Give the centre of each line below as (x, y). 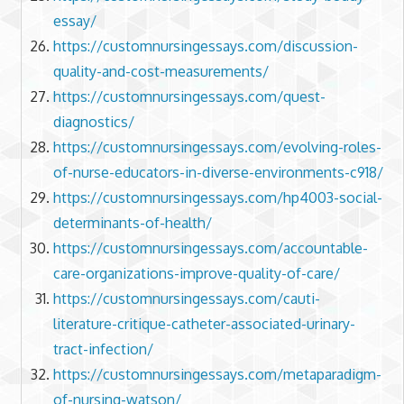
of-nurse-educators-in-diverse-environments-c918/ (218, 173)
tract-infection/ (103, 349)
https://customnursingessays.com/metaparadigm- (217, 375)
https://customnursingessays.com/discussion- (205, 46)
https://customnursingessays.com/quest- (189, 97)
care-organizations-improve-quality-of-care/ (196, 274)
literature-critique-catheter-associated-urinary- (204, 324)
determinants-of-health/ (132, 223)
